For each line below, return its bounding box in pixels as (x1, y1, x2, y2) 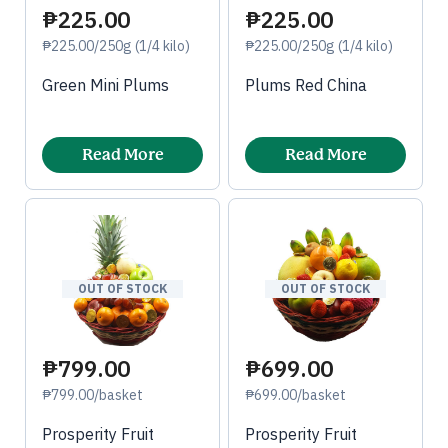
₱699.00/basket (245, 385, 346, 404)
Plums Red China (245, 74, 367, 95)
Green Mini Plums (42, 74, 169, 95)
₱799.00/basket (42, 385, 143, 404)
